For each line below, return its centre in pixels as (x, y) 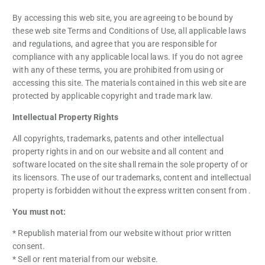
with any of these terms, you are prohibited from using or (118, 70)
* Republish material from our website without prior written (122, 233)
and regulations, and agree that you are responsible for (115, 43)
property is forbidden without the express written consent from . (132, 191)
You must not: (39, 212)
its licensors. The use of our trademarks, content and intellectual (132, 178)
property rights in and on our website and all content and (118, 152)
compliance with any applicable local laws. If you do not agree (127, 56)
